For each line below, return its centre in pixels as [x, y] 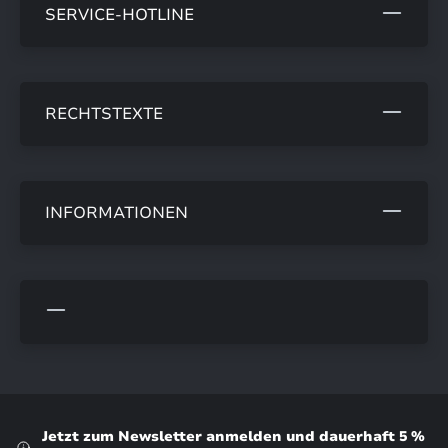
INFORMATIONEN [116, 213]
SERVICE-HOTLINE [119, 15]
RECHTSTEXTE [104, 114]
